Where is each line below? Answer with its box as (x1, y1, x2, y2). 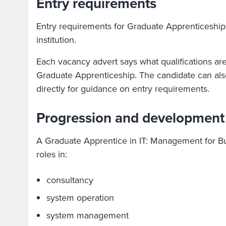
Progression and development (36, 107, 224, 128)
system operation (46, 191, 114, 204)
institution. (36, 33, 76, 46)
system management (46, 209, 129, 222)
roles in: (36, 148, 67, 161)
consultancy (46, 174, 93, 187)
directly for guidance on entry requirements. (36, 82, 209, 95)
